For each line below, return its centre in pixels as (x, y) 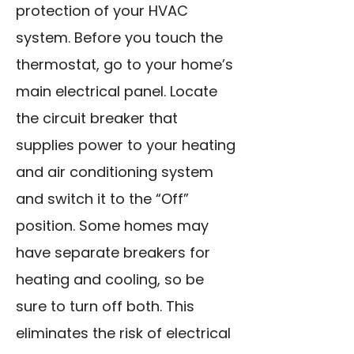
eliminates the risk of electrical (123, 333)
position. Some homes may (112, 226)
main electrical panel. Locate (117, 92)
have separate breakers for (113, 253)
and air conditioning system (115, 172)
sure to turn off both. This (105, 307)
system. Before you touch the (119, 38)
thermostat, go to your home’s (124, 65)
